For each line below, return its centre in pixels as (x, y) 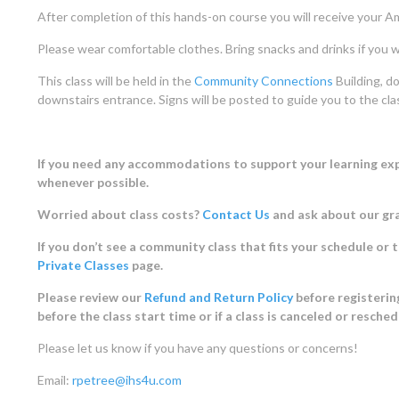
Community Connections (264, 81)
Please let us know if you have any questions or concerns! (198, 348)
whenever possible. (93, 183)
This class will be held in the (116, 81)
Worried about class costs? (120, 215)
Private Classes (83, 265)
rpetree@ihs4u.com (127, 380)
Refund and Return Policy (219, 297)
